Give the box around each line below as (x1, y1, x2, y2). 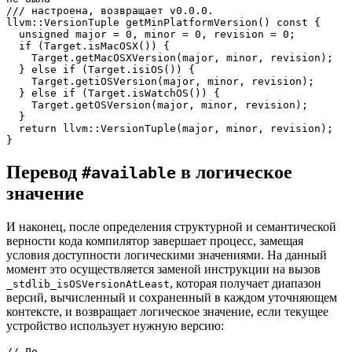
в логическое (176, 161, 292, 182)
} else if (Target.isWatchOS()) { (6, 87, 19, 100)
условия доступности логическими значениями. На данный (6, 247, 327, 262)
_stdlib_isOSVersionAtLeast (6, 277, 170, 290)
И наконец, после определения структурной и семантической (6, 219, 336, 233)
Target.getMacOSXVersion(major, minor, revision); (6, 52, 31, 64)
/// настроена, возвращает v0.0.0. (6, 5, 214, 17)
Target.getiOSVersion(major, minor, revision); (6, 75, 31, 88)
